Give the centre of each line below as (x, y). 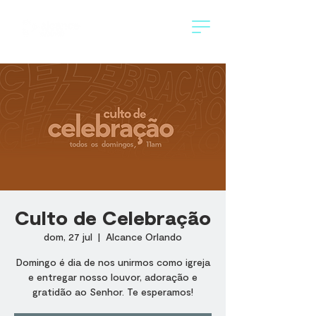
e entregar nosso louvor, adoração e (113, 277)
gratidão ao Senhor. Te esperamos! (113, 292)
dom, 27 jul (68, 237)
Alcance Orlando (144, 237)
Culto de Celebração (113, 217)
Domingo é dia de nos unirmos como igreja (113, 262)
